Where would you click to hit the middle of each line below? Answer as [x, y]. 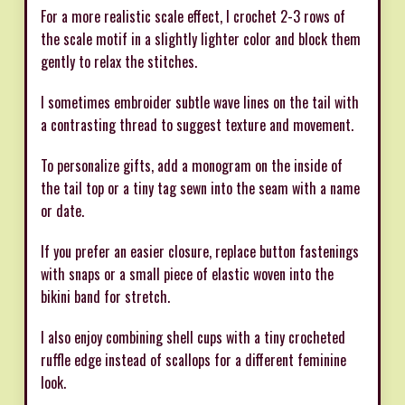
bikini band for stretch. [105, 297]
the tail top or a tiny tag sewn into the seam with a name [200, 188]
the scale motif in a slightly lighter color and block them [201, 39]
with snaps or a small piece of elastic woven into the [187, 274]
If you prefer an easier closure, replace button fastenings [200, 252]
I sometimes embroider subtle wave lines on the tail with [200, 103]
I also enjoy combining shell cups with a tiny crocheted [193, 338]
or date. [62, 211]
